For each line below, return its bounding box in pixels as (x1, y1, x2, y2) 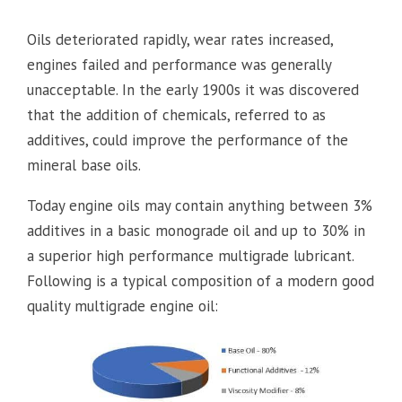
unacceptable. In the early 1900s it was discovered (27, 79, 359, 100)
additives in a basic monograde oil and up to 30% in (27, 220, 365, 240)
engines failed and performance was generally (27, 54, 331, 74)
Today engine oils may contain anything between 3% (27, 195, 372, 215)
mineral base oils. (27, 154, 141, 175)
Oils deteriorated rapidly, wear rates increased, (27, 29, 333, 49)
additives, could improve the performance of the (27, 129, 348, 150)
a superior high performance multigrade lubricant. (27, 245, 354, 266)
